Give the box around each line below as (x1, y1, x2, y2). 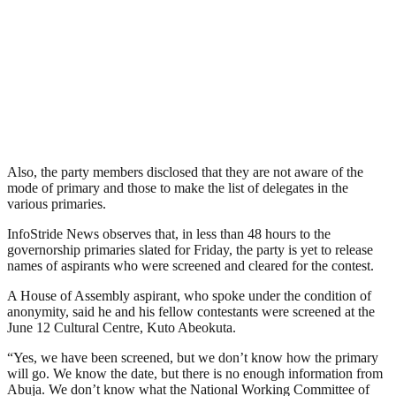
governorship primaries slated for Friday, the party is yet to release (7, 242, 373, 258)
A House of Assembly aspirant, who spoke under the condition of (7, 288, 371, 304)
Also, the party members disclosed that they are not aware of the (7, 164, 363, 180)
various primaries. (7, 196, 106, 212)
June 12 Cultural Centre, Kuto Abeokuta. (7, 320, 236, 336)
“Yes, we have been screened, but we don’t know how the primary (7, 350, 378, 366)
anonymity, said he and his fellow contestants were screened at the (7, 304, 375, 320)
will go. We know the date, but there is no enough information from (7, 366, 383, 382)
